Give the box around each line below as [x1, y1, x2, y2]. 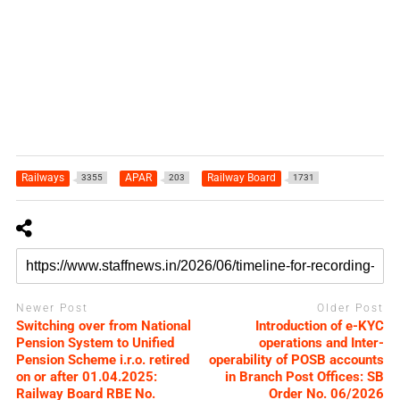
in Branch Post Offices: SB [225, 369, 385, 386]
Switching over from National [15, 318, 191, 335]
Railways [21, 171, 64, 184]
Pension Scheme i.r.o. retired [15, 352, 189, 369]
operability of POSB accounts [209, 352, 385, 369]
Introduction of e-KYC [255, 318, 385, 335]
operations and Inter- [259, 335, 385, 352]
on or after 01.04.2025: [15, 369, 157, 386]
